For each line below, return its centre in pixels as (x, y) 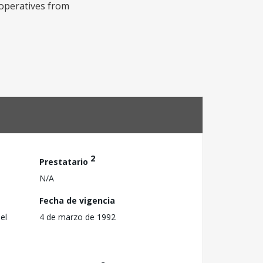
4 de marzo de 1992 (77, 217)
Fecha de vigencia (77, 200)
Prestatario (65, 161)
